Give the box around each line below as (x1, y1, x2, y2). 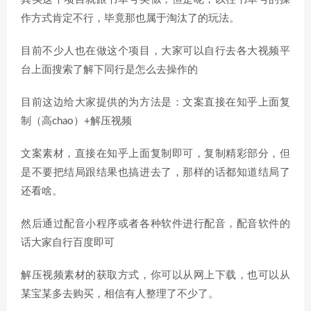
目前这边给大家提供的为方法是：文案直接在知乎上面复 (21, 97, 290, 108)
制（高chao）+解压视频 (21, 116, 132, 126)
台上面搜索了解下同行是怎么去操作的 (21, 65, 198, 75)
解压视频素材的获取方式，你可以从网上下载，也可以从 (21, 270, 290, 280)
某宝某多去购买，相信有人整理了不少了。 (21, 289, 219, 299)
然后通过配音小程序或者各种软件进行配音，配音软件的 (21, 219, 290, 229)
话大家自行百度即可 (21, 237, 115, 248)
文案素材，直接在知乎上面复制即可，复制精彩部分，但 (21, 149, 290, 159)
